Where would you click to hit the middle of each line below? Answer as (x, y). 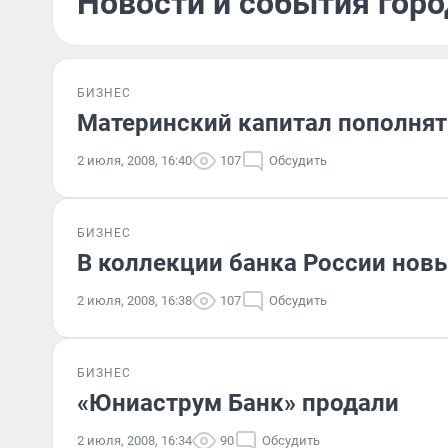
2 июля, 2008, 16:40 (134, 160)
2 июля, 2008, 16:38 (134, 300)
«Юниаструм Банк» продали (238, 403)
